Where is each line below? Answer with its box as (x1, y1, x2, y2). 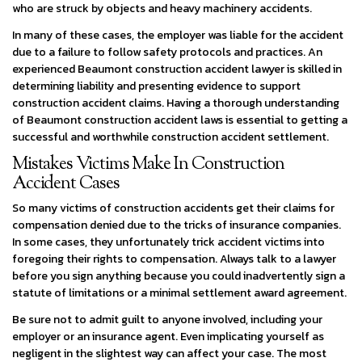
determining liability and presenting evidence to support (12, 77, 301, 95)
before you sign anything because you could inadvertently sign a (12, 267, 345, 284)
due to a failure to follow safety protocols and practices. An (12, 43, 322, 61)
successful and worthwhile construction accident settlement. (12, 128, 329, 145)
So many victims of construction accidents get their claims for (12, 199, 335, 217)
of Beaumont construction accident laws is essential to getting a (12, 111, 347, 128)
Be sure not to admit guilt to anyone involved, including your (12, 310, 322, 328)
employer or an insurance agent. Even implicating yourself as (12, 327, 324, 345)
